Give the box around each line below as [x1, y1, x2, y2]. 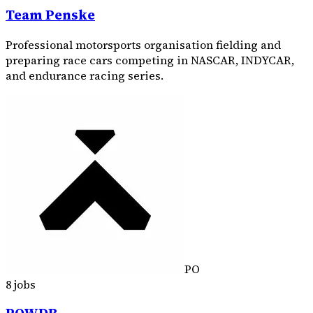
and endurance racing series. [6, 67, 163, 83]
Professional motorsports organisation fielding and [6, 36, 281, 52]
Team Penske [6, 6, 95, 24]
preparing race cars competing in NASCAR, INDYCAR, [6, 52, 294, 68]
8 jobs [6, 276, 36, 292]
